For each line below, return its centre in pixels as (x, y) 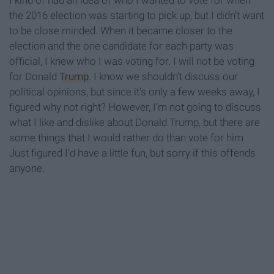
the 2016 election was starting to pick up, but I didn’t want (137, 16)
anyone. (27, 168)
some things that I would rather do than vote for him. (128, 138)
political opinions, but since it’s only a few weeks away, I (135, 92)
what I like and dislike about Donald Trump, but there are (135, 123)
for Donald (34, 77)
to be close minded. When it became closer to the (121, 31)
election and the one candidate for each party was (121, 46)
